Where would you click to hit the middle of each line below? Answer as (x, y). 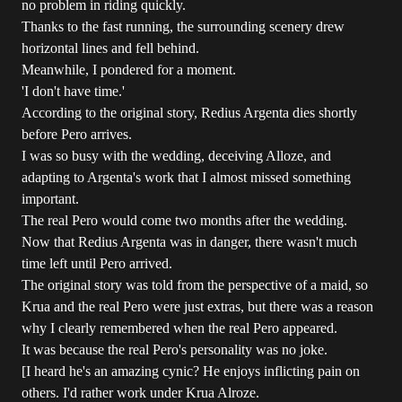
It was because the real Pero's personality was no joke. (175, 350)
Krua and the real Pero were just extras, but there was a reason (197, 306)
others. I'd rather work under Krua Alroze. (140, 393)
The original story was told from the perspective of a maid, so (195, 285)
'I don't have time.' (73, 91)
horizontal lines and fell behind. (110, 48)
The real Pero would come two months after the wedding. (184, 220)
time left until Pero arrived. (97, 263)
